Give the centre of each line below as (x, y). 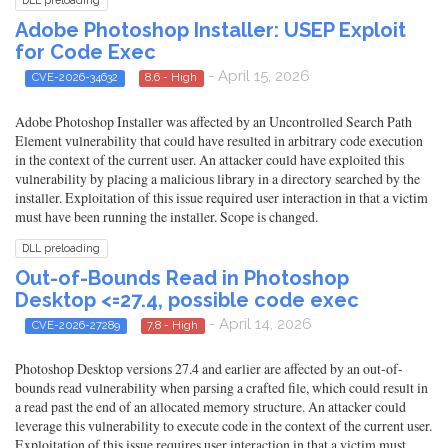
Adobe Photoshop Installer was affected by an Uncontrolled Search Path (213, 121)
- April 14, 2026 (258, 323)
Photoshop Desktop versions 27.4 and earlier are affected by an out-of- (209, 369)
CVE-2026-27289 (75, 324)
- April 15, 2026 (257, 76)
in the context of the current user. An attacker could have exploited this (209, 159)
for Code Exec (85, 52)
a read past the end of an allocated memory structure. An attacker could (210, 407)
